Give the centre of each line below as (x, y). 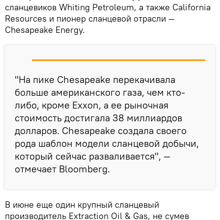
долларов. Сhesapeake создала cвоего (101, 130)
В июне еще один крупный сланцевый (82, 204)
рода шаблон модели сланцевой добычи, (107, 143)
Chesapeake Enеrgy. (46, 29)
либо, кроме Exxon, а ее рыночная (92, 105)
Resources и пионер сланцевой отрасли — (90, 18)
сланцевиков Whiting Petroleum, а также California (108, 7)
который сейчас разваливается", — (93, 156)
